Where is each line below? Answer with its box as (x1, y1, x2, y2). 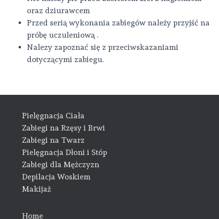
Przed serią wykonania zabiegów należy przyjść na (27, 18, 210, 27)
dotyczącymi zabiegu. (27, 55, 104, 64)
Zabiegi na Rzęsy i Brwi (22, 123, 105, 133)
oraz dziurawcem (27, 6, 90, 15)
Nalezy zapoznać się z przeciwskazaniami (27, 43, 178, 52)
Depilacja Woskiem (22, 172, 90, 182)
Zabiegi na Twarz (22, 135, 85, 145)
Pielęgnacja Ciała (22, 111, 85, 121)
